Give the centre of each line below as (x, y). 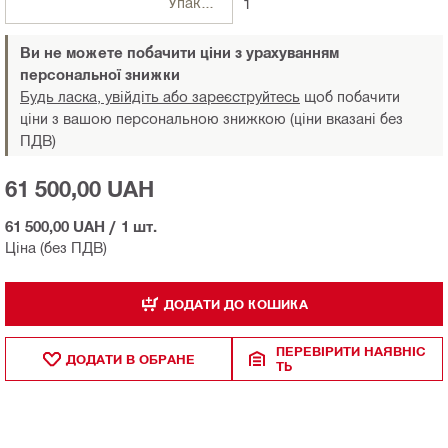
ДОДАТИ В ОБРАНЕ (130, 358)
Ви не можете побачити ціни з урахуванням (179, 52)
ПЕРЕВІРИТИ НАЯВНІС (351, 351)
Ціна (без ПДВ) (56, 247)
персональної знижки (100, 74)
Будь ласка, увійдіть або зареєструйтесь (160, 96)
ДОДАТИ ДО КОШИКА (235, 303)
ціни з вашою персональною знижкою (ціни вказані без (211, 118)
